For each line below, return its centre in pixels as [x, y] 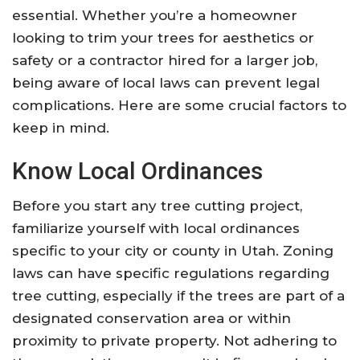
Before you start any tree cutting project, [157, 206]
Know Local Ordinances [137, 171]
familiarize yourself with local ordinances [156, 229]
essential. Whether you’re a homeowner [155, 16]
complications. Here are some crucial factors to [179, 106]
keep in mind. [61, 128]
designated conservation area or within [151, 319]
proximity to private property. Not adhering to [174, 341]
